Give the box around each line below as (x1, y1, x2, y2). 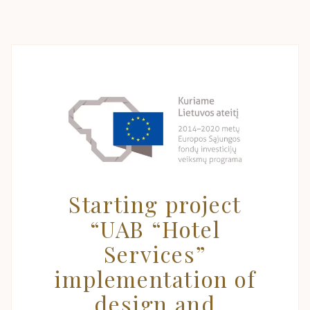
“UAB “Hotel (89, 214, 221, 244)
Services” (103, 239, 207, 268)
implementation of (54, 264, 256, 293)
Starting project (69, 189, 241, 219)
